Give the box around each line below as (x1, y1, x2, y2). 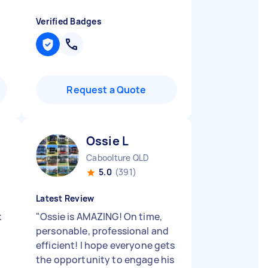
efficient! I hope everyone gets (36, 239, 175, 252)
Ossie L (86, 133, 129, 149)
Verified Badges (36, 16, 102, 27)
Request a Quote (66, 83, 147, 96)
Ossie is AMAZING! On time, (40, 210, 163, 223)
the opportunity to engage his (36, 253, 175, 266)
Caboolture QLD (86, 152, 150, 163)
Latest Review (36, 193, 95, 204)
